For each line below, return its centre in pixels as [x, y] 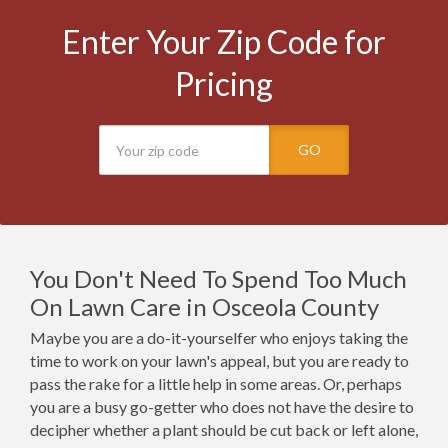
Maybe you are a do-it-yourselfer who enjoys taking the [219, 337]
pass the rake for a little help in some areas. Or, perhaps [216, 383]
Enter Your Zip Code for [224, 41]
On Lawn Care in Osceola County [204, 306]
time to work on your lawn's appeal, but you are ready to [219, 360]
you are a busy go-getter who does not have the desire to [222, 406]
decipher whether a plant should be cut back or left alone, [224, 429]
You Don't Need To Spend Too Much [218, 278]
